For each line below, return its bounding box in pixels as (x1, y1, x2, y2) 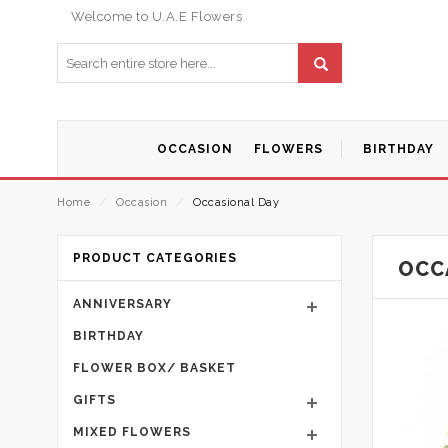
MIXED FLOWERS (73, 425, 191, 439)
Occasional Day (193, 196, 279, 209)
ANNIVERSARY (73, 297, 172, 311)
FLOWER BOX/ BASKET (73, 361, 236, 375)
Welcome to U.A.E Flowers (71, 9, 242, 24)
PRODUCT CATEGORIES (73, 251, 237, 265)
